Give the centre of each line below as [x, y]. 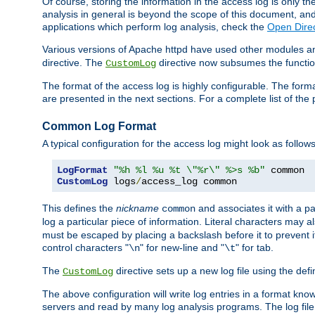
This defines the [79, 208]
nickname [137, 208]
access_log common [189, 182]
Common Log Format [99, 127]
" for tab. [255, 248]
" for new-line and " [182, 248]
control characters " [85, 248]
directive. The [74, 63]
